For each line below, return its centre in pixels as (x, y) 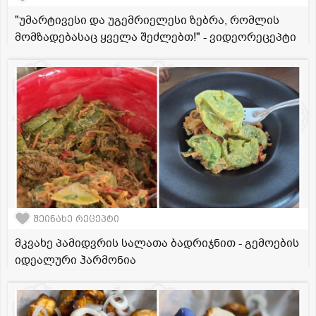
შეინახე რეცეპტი (76, 219)
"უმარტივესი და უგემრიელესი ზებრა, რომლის (147, 21)
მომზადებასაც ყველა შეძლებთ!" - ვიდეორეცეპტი (156, 38)
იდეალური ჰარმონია (75, 261)
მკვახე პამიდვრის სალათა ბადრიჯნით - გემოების (157, 244)
